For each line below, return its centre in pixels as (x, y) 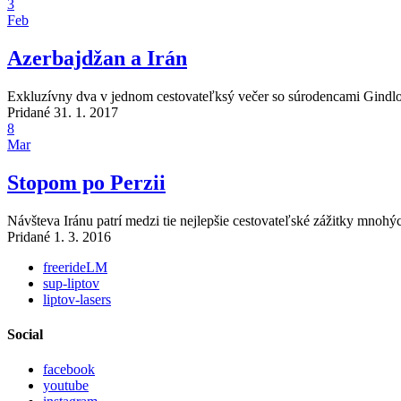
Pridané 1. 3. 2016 (59, 236)
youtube (66, 386)
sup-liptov (71, 283)
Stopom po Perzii (86, 182)
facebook (69, 370)
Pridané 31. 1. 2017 (63, 112)
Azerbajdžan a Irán (97, 59)
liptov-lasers (77, 299)
